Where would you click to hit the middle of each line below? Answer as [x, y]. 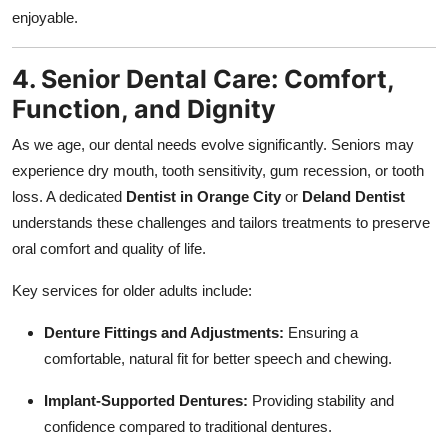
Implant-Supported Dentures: [146, 400]
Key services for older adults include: [132, 290]
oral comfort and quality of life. [109, 248]
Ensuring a [321, 332]
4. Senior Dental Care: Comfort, [203, 78]
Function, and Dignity [144, 108]
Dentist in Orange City [203, 196]
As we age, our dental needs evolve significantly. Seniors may [213, 144]
